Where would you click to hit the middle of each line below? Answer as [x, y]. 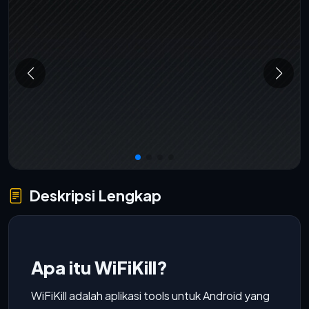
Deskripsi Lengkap [95, 195]
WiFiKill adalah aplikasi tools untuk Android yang [150, 296]
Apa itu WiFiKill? [99, 268]
